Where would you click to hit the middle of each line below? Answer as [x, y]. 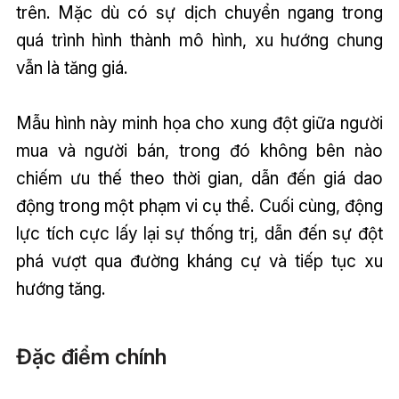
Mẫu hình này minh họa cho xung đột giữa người [199, 123]
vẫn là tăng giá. [71, 68]
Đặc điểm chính [91, 356]
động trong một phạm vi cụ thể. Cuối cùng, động [199, 206]
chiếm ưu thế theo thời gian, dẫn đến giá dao [199, 179]
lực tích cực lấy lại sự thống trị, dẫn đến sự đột [199, 234]
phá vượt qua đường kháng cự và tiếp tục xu [199, 261]
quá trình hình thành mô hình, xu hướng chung [199, 41]
